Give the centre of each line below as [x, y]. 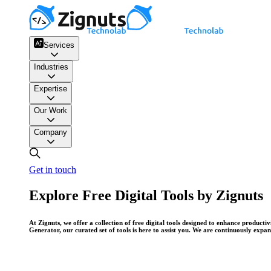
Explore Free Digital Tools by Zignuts [146, 195]
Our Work [51, 110]
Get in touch [53, 170]
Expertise [51, 89]
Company [51, 132]
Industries [51, 67]
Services [59, 45]
